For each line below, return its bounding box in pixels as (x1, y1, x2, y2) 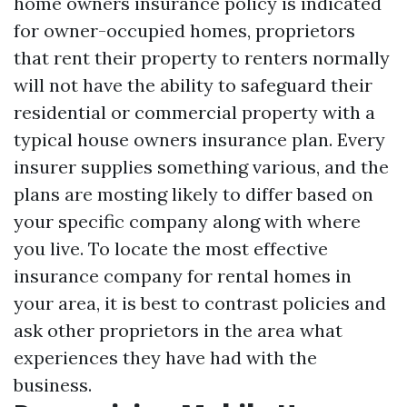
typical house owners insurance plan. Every (14, 128, 385, 151)
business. (14, 373, 92, 396)
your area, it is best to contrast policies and (14, 292, 386, 314)
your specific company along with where (14, 210, 361, 233)
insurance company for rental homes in (14, 264, 352, 287)
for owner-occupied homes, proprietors (14, 19, 355, 42)
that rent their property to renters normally (14, 46, 390, 69)
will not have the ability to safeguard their (14, 74, 372, 96)
